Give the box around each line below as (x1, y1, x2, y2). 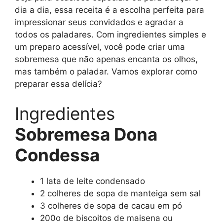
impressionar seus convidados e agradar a (15, 17, 184, 28)
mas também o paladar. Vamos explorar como (15, 67, 197, 77)
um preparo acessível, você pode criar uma (15, 42, 185, 52)
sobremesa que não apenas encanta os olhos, (15, 54, 198, 65)
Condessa (15, 144, 100, 165)
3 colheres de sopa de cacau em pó (40, 200, 182, 211)
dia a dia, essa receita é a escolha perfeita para (15, 5, 204, 15)
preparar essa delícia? (15, 79, 102, 89)
